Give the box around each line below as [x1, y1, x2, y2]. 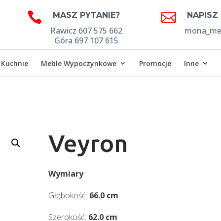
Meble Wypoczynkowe [41, 59, 117, 68]
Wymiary [48, 168, 84, 179]
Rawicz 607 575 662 [50, 25, 122, 36]
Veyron [48, 129, 129, 156]
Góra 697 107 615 [54, 35, 118, 46]
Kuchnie [1, 59, 29, 68]
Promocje [139, 59, 172, 68]
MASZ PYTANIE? [52, 10, 120, 20]
